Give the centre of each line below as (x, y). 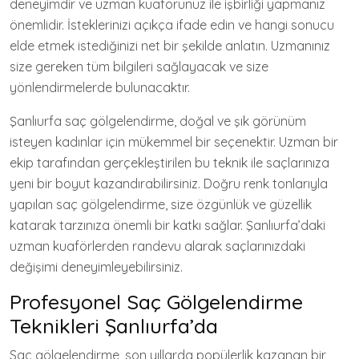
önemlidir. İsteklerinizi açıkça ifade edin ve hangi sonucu (172, 25)
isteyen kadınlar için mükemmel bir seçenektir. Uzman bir (174, 142)
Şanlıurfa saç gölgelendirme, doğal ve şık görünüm (158, 121)
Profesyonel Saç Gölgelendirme (156, 302)
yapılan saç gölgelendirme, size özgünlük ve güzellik (161, 205)
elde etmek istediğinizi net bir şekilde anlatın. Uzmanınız (170, 46)
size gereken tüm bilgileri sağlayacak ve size (139, 67)
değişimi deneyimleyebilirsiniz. (96, 267)
